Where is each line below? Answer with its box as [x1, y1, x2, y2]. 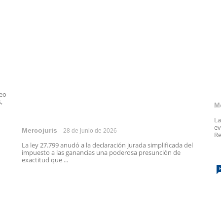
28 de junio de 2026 [63, 127, 117, 135]
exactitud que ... [22, 155, 68, 165]
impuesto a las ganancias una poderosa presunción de [22, 148, 181, 157]
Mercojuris [22, 126, 57, 135]
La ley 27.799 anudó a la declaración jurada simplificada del [22, 141, 193, 150]
